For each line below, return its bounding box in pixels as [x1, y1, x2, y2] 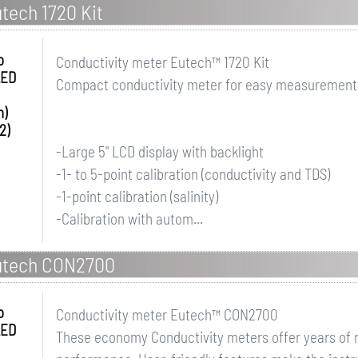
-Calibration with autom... [55, 209, 203, 228]
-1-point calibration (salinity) [55, 187, 218, 205]
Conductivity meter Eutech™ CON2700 [55, 305, 278, 324]
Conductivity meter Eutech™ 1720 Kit [55, 53, 269, 71]
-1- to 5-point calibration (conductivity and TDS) [55, 165, 330, 183]
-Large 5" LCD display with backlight [55, 142, 264, 161]
